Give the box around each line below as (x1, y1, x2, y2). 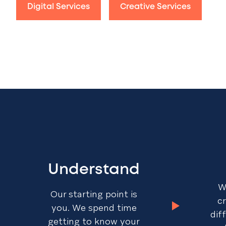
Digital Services (27, 3, 90, 11)
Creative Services (120, 3, 191, 11)
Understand (48, 162, 140, 177)
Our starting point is (50, 188, 138, 200)
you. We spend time (51, 201, 137, 213)
